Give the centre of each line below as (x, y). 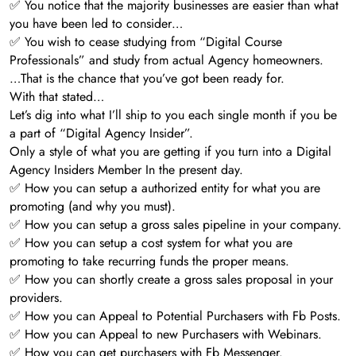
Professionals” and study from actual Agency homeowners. (166, 60)
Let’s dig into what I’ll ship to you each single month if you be (173, 115)
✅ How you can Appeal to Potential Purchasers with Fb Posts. (175, 316)
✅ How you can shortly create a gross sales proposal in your (171, 280)
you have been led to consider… (96, 24)
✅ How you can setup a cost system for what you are (151, 243)
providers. (36, 298)
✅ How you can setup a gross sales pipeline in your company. (176, 225)
